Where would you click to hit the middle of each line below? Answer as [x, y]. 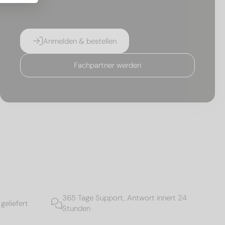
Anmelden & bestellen [80, 41]
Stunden [76, 209]
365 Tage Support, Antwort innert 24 [125, 198]
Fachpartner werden [107, 66]
